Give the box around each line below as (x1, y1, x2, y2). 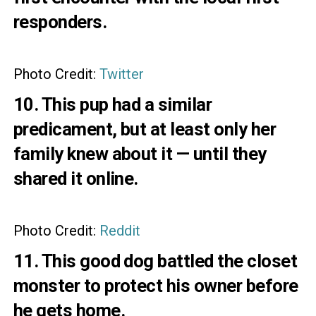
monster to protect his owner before (13, 274, 298, 296)
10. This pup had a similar (13, 93, 212, 115)
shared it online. (13, 167, 138, 189)
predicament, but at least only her (13, 118, 276, 140)
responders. (13, 11, 107, 32)
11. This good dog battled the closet (13, 250, 298, 272)
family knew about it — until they (13, 142, 267, 164)
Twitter (99, 65, 144, 83)
